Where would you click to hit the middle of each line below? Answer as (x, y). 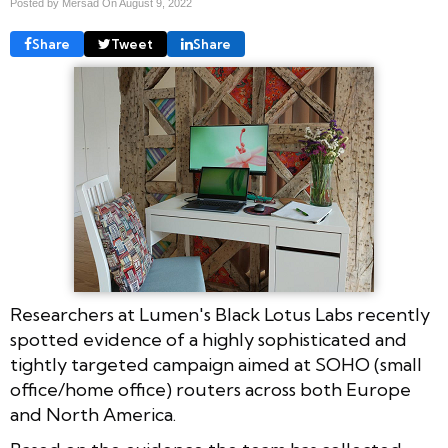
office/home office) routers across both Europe (210, 389)
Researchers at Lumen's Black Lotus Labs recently (220, 314)
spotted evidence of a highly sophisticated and (208, 339)
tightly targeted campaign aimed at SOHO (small (216, 364)
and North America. (93, 414)
